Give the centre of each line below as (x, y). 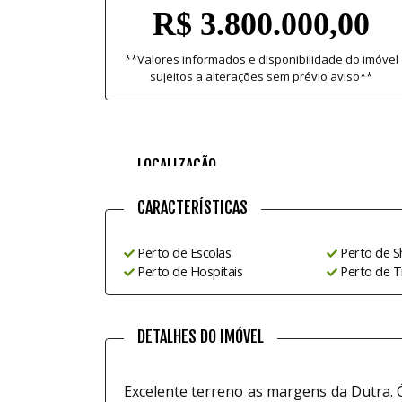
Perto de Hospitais (190, 271)
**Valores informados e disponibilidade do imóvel (261, 59)
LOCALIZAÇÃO (177, 165)
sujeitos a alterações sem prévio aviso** (261, 76)
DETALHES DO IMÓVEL (201, 336)
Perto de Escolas (184, 253)
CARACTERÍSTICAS (192, 207)
